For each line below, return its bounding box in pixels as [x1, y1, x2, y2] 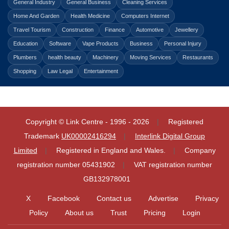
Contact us [96, 194, 131, 202]
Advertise [148, 194, 178, 202]
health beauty [48, 54, 81, 60]
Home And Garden [13, 13, 59, 19]
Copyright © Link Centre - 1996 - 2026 [26, 118, 149, 126]
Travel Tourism [13, 27, 51, 33]
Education [13, 40, 38, 47]
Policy [29, 209, 48, 217]
